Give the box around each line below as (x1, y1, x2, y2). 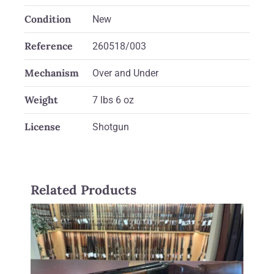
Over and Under (92, 67, 159, 80)
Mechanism (24, 67, 79, 80)
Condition (24, 13, 71, 26)
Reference (24, 40, 73, 53)
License (24, 120, 61, 133)
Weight (24, 94, 58, 106)
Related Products (31, 182, 136, 199)
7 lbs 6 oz (92, 94, 135, 106)
